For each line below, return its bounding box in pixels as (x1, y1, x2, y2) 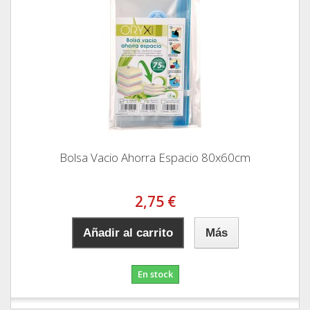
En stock (137, 267, 173, 280)
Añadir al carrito (82, 226, 173, 239)
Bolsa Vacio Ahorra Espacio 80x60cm (60, 149, 250, 165)
